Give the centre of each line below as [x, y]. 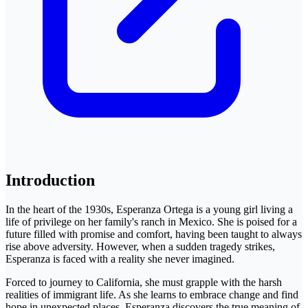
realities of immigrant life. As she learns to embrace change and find [152, 294]
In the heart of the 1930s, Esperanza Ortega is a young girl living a [149, 209]
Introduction [50, 180]
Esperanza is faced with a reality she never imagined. [120, 258]
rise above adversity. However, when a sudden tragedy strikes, [140, 246]
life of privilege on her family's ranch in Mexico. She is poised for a [151, 221]
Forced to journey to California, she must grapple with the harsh [144, 282]
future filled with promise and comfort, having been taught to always [154, 234]
